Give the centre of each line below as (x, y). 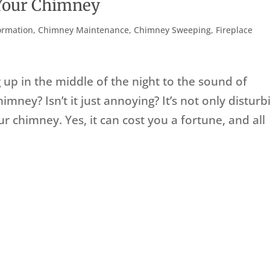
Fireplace (234, 30)
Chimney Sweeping (173, 30)
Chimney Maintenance (84, 30)
